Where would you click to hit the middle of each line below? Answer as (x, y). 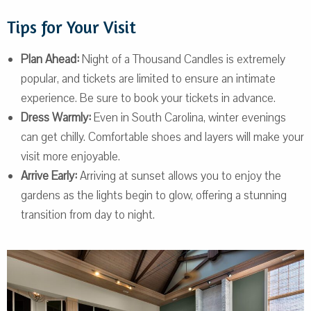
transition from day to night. (88, 215)
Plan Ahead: (50, 59)
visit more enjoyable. (70, 156)
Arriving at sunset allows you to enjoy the (179, 176)
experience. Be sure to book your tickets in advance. (148, 98)
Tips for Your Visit (72, 27)
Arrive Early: (49, 176)
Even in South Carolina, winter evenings (188, 117)
